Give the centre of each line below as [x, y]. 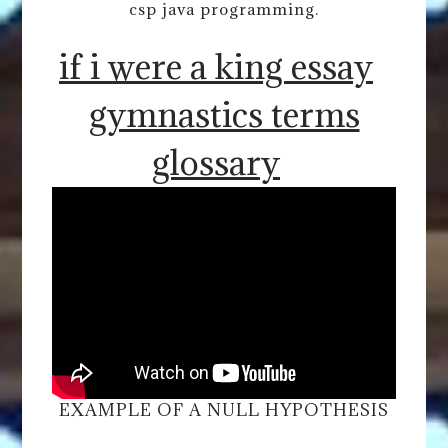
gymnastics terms [224, 115]
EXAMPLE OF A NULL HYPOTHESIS [224, 409]
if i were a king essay [216, 67]
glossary [216, 163]
